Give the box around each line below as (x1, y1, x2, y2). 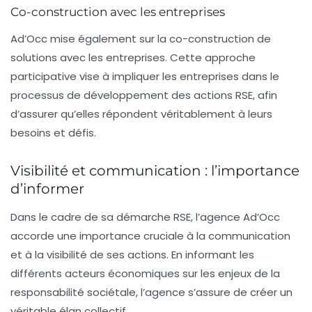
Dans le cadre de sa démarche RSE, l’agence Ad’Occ (10, 209, 280, 224)
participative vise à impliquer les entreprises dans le (10, 68, 279, 84)
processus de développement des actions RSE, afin (10, 87, 277, 102)
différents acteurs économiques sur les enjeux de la (10, 265, 280, 281)
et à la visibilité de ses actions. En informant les (10, 247, 254, 262)
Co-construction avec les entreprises (10, 4, 225, 19)
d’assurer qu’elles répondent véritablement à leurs (10, 106, 272, 121)
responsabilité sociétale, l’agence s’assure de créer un (10, 284, 292, 299)
